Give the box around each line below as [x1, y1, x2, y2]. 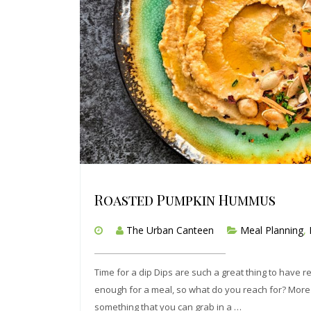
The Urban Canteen [126, 224, 214, 237]
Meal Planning [240, 224, 303, 237]
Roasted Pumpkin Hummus [94, 190, 276, 210]
